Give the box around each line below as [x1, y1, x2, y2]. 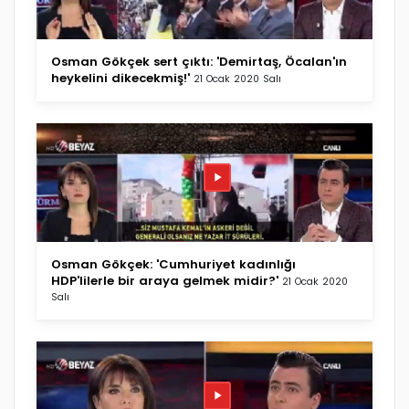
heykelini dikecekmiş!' [51, 68, 190, 87]
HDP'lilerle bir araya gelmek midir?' [51, 271, 278, 289]
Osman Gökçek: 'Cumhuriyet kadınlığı [51, 255, 296, 273]
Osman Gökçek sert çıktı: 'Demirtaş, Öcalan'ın [51, 52, 347, 70]
